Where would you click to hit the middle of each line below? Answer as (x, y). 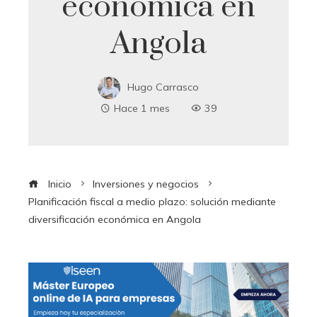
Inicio (58, 184)
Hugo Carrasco (163, 87)
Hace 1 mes (142, 109)
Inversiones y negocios (146, 184)
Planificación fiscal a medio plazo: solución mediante (152, 202)
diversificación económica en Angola (115, 220)
